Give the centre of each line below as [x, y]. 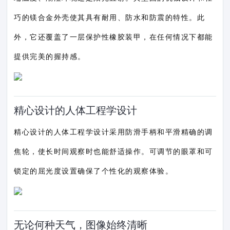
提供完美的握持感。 [50, 56]
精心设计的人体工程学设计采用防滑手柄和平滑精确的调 [113, 132]
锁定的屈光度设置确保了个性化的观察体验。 [94, 171]
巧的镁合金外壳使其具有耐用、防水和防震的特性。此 [110, 17]
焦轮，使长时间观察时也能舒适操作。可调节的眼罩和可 [113, 151]
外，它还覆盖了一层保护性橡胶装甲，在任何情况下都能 [113, 37]
